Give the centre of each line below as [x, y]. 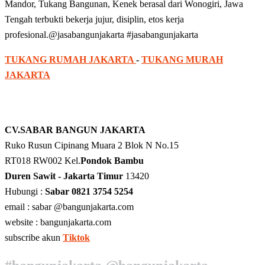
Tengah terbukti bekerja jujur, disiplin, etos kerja [94, 20]
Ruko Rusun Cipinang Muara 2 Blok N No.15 [92, 146]
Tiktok [76, 238]
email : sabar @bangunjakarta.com [69, 207]
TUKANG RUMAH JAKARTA [70, 60]
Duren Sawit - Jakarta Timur [65, 176]
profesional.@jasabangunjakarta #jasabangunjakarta [101, 35]
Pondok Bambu [112, 161]
